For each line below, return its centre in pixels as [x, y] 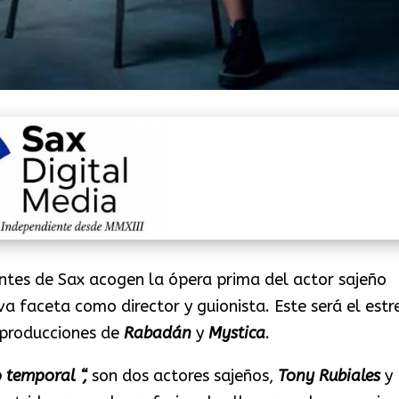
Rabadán [157, 333]
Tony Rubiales [329, 375]
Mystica [236, 333]
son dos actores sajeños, [182, 375]
